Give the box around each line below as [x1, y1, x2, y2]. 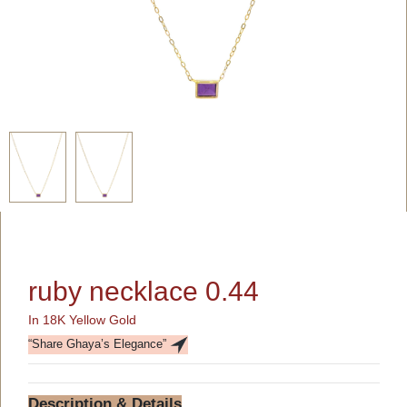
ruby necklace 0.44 [28, 276, 259, 307]
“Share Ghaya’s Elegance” [28, 337, 170, 352]
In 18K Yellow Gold [28, 313, 136, 328]
